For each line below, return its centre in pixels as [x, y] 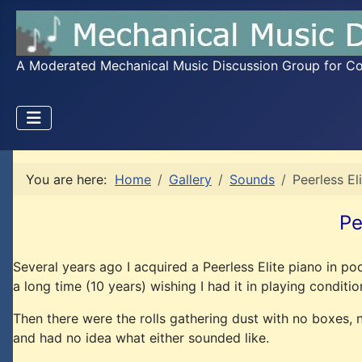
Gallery [190, 179]
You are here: [70, 179]
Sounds [252, 179]
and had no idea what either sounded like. [141, 338]
